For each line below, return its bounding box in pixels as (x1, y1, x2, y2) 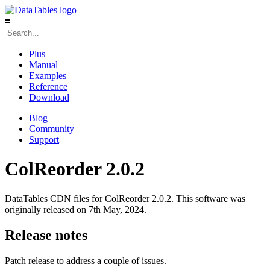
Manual (29, 60, 58, 70)
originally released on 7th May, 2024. (5, 204, 146, 215)
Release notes (5, 227, 87, 243)
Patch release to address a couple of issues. (5, 255, 166, 266)
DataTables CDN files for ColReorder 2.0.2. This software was (5, 193, 245, 204)
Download (29, 92, 69, 102)
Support (29, 134, 59, 145)
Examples (29, 71, 66, 81)
